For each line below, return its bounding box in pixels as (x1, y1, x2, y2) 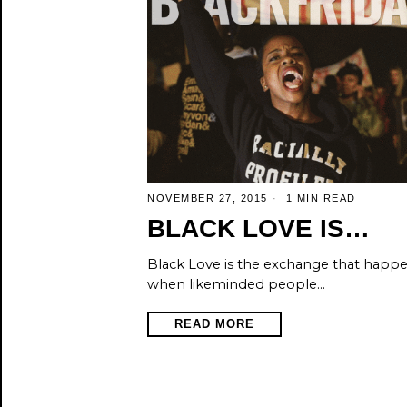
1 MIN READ (282, 192, 356, 203)
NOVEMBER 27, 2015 (147, 192, 268, 203)
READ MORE (174, 316, 254, 331)
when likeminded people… (147, 275, 325, 293)
